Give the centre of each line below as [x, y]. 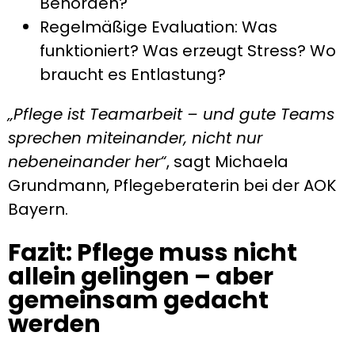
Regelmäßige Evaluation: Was [158, 27]
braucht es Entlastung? [133, 75]
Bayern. [38, 210]
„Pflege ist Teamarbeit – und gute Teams [171, 115]
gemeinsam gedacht [138, 301]
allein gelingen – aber [141, 277]
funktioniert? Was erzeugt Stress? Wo [188, 51]
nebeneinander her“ [87, 162]
